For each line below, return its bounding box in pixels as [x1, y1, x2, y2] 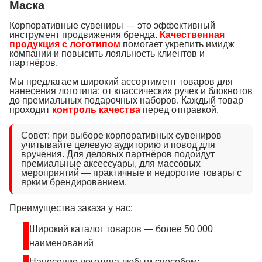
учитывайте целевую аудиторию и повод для [21, 140, 215, 150]
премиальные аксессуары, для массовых [21, 158, 201, 168]
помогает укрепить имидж [120, 39, 235, 49]
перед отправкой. [140, 105, 219, 115]
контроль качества [52, 105, 140, 115]
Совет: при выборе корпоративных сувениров [21, 130, 222, 140]
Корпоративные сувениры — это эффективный [9, 20, 215, 30]
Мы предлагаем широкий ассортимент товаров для [9, 77, 233, 87]
